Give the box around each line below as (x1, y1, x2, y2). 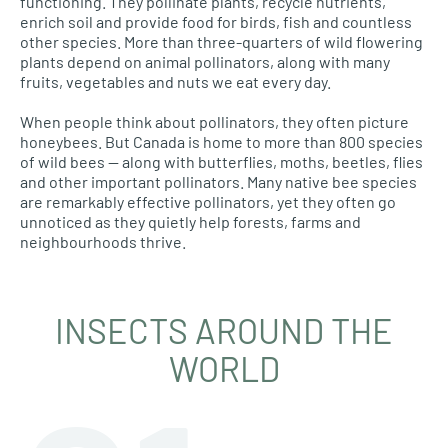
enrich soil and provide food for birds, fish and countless (20, 12, 412, 32)
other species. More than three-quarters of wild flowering (20, 32, 423, 52)
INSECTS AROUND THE (55, 310, 393, 352)
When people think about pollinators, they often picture (20, 112, 409, 132)
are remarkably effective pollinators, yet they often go (20, 192, 396, 212)
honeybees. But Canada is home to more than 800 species (20, 132, 423, 152)
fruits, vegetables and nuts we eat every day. (20, 72, 331, 92)
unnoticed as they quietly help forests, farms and (20, 212, 361, 232)
